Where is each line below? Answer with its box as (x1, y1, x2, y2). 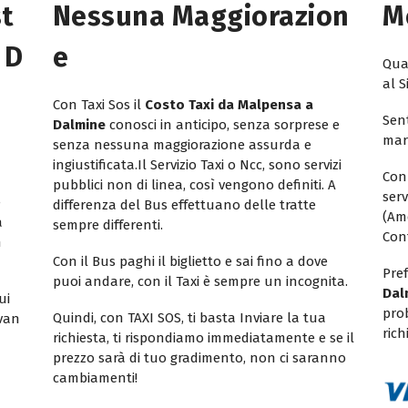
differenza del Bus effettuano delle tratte (52, 196, 316, 213)
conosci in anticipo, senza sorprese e (108, 116, 340, 133)
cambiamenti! (52, 369, 138, 386)
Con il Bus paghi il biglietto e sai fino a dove (52, 252, 328, 270)
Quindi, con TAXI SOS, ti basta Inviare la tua (52, 309, 326, 326)
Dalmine (52, 116, 109, 133)
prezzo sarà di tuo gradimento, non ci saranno (52, 349, 346, 366)
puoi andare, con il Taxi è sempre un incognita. (52, 272, 348, 290)
